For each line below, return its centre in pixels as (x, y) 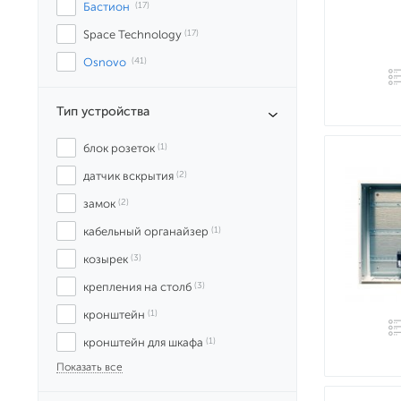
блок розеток (119, 148)
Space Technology (132, 34)
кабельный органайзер (146, 231)
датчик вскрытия (128, 176)
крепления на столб (137, 287)
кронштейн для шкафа (143, 342)
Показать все (90, 367)
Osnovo (105, 62)
